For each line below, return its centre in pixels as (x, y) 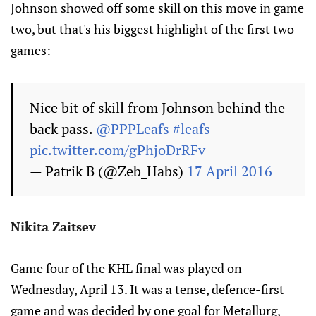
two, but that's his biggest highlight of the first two (152, 29)
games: (31, 50)
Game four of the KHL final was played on (126, 268)
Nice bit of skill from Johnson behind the (157, 108)
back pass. (63, 129)
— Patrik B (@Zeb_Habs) (108, 171)
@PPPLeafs (133, 129)
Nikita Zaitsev (53, 226)
